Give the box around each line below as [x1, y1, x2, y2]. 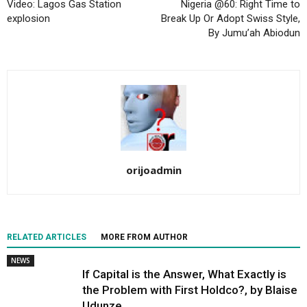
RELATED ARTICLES [7, 232, 86, 243]
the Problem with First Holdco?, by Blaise [82, 283, 297, 297]
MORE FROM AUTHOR [101, 232, 188, 243]
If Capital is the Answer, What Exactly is [82, 267, 286, 282]
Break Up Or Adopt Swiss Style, [161, 12, 300, 25]
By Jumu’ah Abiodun [208, 27, 300, 40]
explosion [7, 12, 50, 25]
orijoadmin [125, 163, 182, 177]
